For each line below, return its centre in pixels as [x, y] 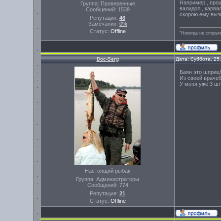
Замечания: [104, 24]
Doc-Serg [108, 59]
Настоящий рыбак [108, 171]
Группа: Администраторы [108, 179]
